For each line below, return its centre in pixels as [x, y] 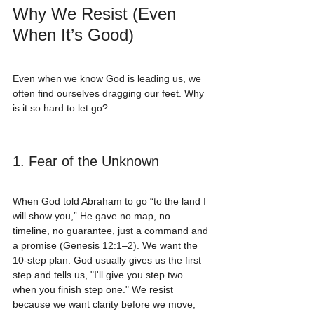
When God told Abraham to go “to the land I [111, 201]
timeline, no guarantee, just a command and [112, 230]
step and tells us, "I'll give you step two [99, 274]
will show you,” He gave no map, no [93, 216]
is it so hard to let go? [60, 108]
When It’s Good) [73, 35]
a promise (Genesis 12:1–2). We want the [107, 245]
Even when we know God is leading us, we [108, 78]
